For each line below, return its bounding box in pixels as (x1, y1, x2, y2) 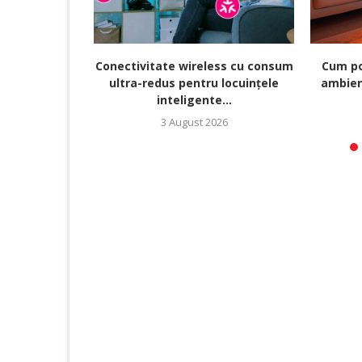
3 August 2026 (160, 115, 228, 130)
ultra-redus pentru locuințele (109, 75, 279, 91)
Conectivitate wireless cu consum (95, 58, 293, 74)
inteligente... (156, 92, 232, 108)
